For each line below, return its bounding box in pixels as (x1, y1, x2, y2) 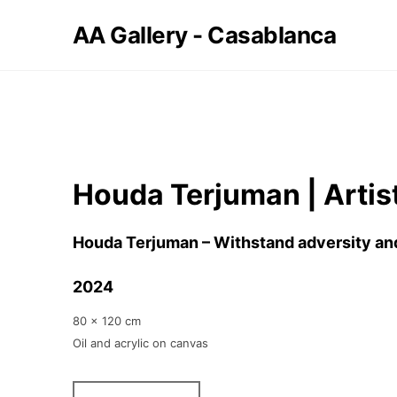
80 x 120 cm (73, 314, 141, 328)
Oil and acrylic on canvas (73, 336, 208, 350)
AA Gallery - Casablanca (73, 20, 337, 49)
